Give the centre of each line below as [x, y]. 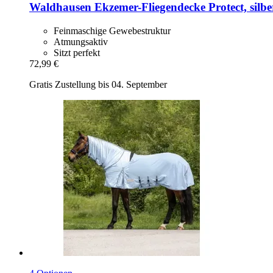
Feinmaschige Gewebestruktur [112, 30]
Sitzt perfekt [77, 52]
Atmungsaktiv [81, 41]
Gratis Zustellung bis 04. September [98, 84]
